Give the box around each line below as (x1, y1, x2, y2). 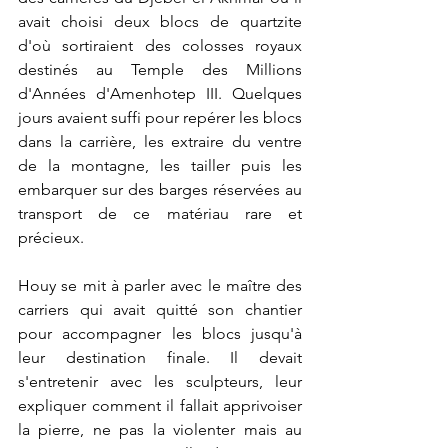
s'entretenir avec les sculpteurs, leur (18, 372, 302, 391)
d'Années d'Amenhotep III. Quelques (18, 84, 302, 103)
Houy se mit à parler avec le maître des (18, 276, 302, 295)
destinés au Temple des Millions (18, 60, 302, 79)
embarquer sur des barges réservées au (18, 180, 302, 199)
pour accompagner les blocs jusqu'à (18, 324, 302, 343)
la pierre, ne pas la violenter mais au (18, 420, 302, 439)
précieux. (18, 228, 84, 247)
